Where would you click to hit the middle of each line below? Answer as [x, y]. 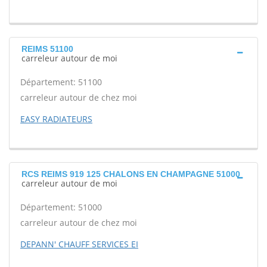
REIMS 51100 [47, 49]
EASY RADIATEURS [56, 119]
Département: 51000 [61, 207]
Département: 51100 [61, 82]
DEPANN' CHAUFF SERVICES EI [79, 244]
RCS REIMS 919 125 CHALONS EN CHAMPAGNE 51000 [131, 174]
